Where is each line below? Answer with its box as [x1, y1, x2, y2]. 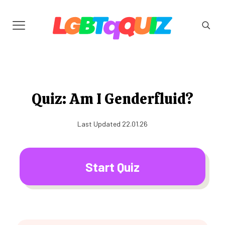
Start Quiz [85, 159, 140, 174]
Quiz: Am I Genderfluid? [32, 89, 193, 108]
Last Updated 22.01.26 [77, 120, 148, 128]
